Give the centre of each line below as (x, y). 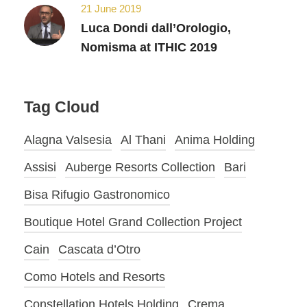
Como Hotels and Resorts (95, 277)
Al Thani (143, 140)
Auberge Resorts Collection (140, 168)
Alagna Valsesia (68, 140)
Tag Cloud (62, 107)
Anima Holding (215, 140)
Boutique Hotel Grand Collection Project (133, 222)
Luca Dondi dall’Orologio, (156, 28)
